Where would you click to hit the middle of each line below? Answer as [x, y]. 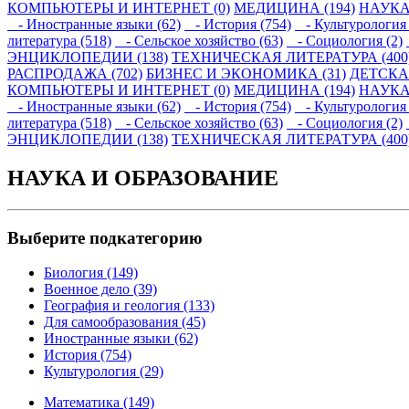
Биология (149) [91, 273]
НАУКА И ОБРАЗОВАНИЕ [143, 178]
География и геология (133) [129, 306]
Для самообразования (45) [125, 322]
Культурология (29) [104, 372]
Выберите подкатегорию [105, 237]
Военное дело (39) [100, 289]
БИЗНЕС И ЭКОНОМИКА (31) [246, 73]
